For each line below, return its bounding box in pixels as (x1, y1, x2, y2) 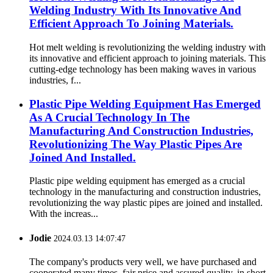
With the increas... (29, 208, 98, 219)
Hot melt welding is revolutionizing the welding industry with (29, 41, 266, 52)
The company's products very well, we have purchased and (29, 256, 257, 267)
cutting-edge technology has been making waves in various (29, 63, 256, 74)
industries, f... (29, 74, 81, 85)
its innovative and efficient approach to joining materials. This (29, 52, 266, 63)
